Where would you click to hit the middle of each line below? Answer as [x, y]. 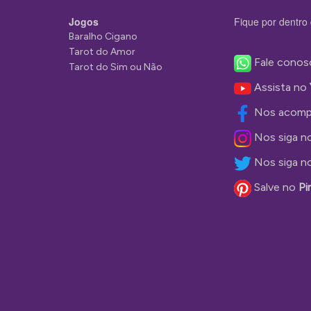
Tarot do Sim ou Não [116, 67]
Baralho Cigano [103, 36]
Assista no [281, 87]
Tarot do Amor [102, 52]
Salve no [276, 187]
